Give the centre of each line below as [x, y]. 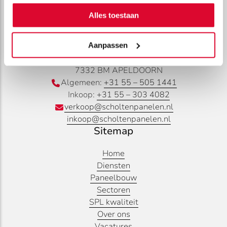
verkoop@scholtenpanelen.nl [119, 107]
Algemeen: [82, 82]
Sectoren [113, 190]
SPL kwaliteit [113, 202]
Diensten [113, 165]
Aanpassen [108, 45]
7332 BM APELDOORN [119, 70]
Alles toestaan [113, 15]
